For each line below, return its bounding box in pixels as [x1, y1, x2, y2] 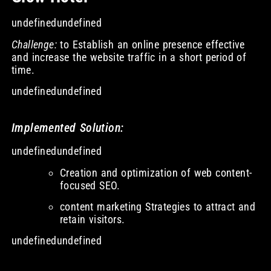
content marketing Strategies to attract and [59, 200, 256, 214]
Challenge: [11, 38, 57, 51]
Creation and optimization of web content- [59, 166, 252, 179]
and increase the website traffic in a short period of [11, 50, 247, 64]
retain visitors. [59, 213, 125, 226]
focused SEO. [59, 178, 120, 192]
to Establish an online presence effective [56, 38, 245, 51]
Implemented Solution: [11, 120, 124, 135]
